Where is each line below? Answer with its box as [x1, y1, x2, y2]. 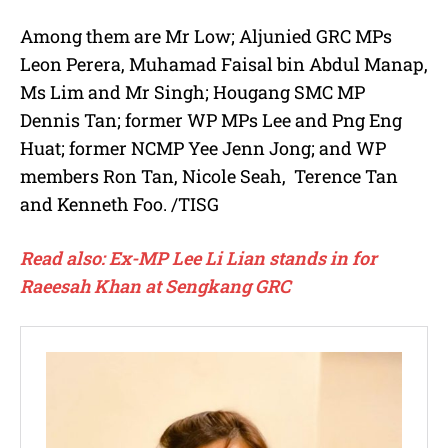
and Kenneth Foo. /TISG [20, 191, 219, 216]
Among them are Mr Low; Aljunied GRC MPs [20, 23, 392, 48]
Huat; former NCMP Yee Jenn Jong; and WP [20, 135, 386, 160]
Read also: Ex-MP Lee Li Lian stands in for [20, 245, 377, 270]
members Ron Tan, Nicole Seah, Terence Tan [20, 163, 398, 188]
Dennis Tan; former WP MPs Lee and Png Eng [20, 107, 402, 132]
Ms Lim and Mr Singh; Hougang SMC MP [20, 79, 365, 104]
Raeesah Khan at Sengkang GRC [20, 273, 291, 298]
